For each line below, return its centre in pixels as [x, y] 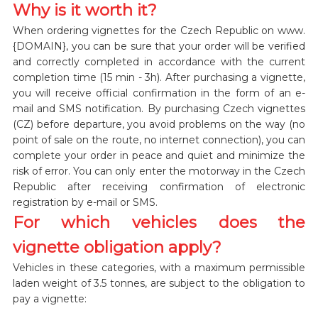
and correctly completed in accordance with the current [159, 61]
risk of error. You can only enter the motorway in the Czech [159, 171]
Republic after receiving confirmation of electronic [159, 186]
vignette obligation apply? [117, 247]
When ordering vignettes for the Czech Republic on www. [159, 30]
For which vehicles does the [159, 222]
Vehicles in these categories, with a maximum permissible [159, 267]
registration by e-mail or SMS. [85, 202]
